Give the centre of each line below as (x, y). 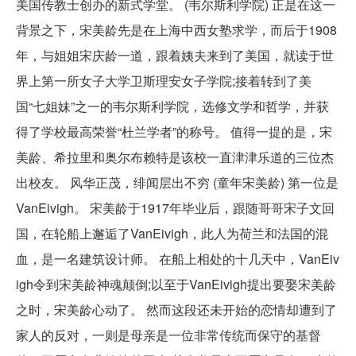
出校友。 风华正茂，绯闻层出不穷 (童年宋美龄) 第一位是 (177, 182)
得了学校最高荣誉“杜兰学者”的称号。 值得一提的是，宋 (174, 131)
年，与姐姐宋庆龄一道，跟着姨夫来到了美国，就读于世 (175, 55)
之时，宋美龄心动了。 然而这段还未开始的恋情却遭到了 (176, 309)
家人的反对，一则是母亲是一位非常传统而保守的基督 (168, 335)
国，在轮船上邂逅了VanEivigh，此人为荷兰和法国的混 (172, 233)
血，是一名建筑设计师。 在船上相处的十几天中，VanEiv (178, 258)
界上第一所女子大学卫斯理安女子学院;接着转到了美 (164, 80)
